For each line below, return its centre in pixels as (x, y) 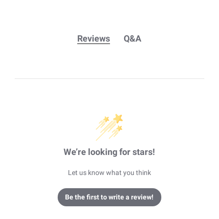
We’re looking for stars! (109, 152)
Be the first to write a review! (109, 197)
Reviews (94, 38)
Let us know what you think (109, 172)
